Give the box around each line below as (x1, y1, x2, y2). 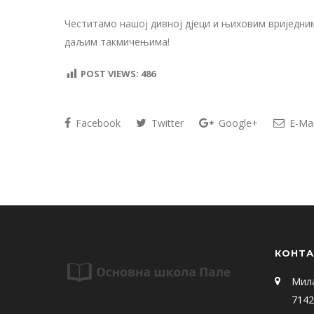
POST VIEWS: (81, 67, 139, 81)
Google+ (216, 116, 258, 130)
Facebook (73, 116, 121, 130)
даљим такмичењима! (64, 35, 170, 49)
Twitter (149, 116, 184, 130)
